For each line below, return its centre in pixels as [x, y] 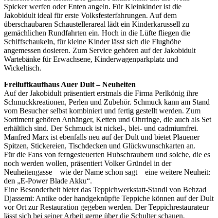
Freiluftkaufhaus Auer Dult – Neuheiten [70, 84]
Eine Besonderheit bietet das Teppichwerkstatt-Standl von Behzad [105, 189]
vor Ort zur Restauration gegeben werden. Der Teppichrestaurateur [106, 207]
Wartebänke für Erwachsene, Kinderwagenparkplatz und [91, 59]
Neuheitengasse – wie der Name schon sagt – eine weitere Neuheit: [107, 172]
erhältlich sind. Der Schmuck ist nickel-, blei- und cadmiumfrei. [102, 128]
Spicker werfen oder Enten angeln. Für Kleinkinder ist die [93, 6]
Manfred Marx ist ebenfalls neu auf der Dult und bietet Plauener [102, 137]
